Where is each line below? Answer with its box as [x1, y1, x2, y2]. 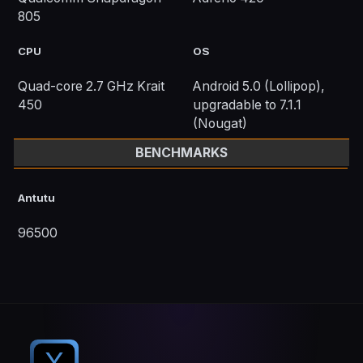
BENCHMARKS [135, 145, 228, 161]
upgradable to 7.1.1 [193, 97, 301, 113]
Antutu [18, 191, 56, 205]
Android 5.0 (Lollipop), [193, 79, 325, 95]
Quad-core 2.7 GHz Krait [18, 79, 165, 95]
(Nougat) [193, 116, 247, 132]
